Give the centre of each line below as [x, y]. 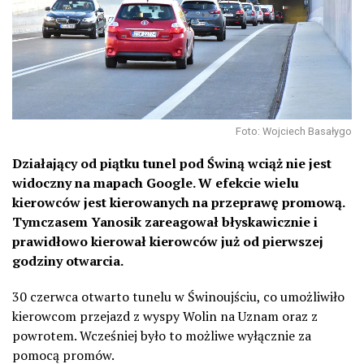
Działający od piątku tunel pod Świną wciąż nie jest [172, 163]
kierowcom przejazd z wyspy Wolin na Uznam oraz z [165, 316]
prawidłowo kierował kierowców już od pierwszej [168, 241]
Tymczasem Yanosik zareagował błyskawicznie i [165, 221]
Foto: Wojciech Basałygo [294, 131]
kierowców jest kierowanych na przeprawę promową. [178, 202]
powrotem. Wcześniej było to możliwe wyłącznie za [162, 335]
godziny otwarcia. [68, 260]
